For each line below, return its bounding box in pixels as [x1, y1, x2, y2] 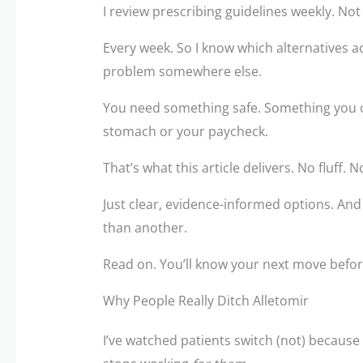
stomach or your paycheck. [102, 122, 268, 140]
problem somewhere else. [102, 62, 262, 80]
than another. [102, 218, 187, 237]
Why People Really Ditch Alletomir [102, 291, 309, 310]
